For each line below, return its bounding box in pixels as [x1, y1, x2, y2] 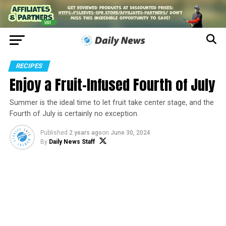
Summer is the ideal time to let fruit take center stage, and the [9, 98, 214, 107]
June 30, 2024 [110, 129, 150, 137]
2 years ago [69, 129, 102, 137]
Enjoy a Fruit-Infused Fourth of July [9, 74, 215, 96]
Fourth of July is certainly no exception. [9, 109, 139, 119]
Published [40, 129, 68, 137]
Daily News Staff [48, 138, 95, 146]
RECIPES [15, 62, 43, 70]
